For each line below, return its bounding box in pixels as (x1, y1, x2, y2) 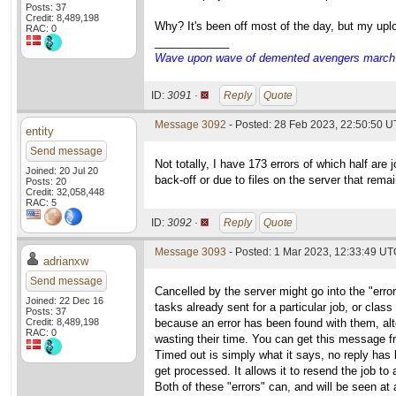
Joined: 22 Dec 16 (26, 295, 103, 306)
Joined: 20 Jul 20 (26, 165, 98, 176)
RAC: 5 (26, 197, 57, 208)
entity (26, 125, 54, 138)
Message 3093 (155, 246, 226, 258)
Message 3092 (155, 118, 226, 131)
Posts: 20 (26, 176, 66, 187)
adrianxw (43, 255, 88, 268)
